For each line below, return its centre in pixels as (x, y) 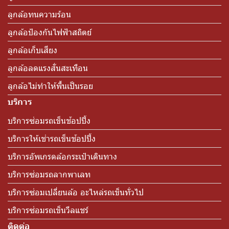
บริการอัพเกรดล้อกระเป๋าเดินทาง (62, 156)
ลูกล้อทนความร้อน (39, 14)
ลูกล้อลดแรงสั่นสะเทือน (48, 68)
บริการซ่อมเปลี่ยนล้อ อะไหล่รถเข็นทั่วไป (76, 192)
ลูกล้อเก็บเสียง (32, 50)
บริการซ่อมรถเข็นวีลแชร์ (48, 210)
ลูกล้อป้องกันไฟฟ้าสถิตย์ (50, 32)
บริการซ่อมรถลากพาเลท (49, 174)
